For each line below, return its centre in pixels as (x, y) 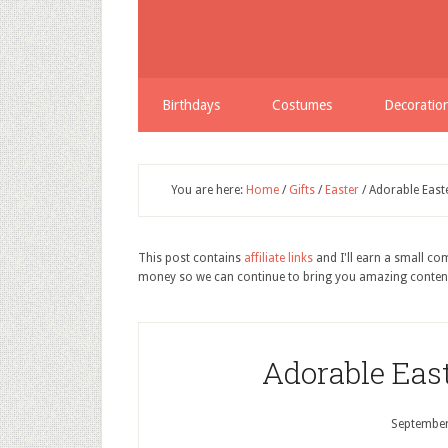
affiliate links (278, 258)
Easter (342, 190)
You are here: (208, 190)
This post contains (191, 258)
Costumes (302, 105)
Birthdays (191, 105)
